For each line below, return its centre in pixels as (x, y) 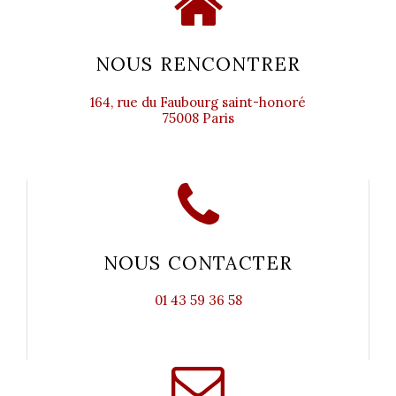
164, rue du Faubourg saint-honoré (198, 102)
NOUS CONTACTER (198, 263)
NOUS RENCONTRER (198, 64)
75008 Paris (198, 118)
